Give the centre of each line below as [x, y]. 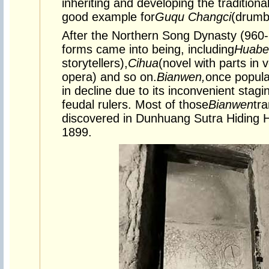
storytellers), [95, 63]
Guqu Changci [193, 17]
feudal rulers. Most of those [135, 104]
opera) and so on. [109, 77]
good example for [108, 17]
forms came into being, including [148, 49]
